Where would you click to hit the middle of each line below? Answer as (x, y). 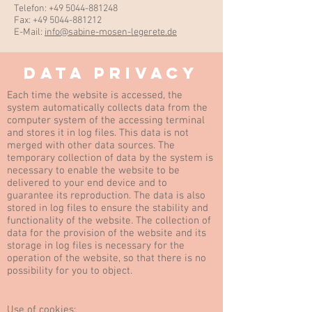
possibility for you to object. (70, 271)
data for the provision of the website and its (107, 233)
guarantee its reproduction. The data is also (106, 196)
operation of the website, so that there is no (107, 258)
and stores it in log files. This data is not (98, 133)
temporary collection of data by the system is (110, 158)
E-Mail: (29, 32)
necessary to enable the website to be (93, 171)
